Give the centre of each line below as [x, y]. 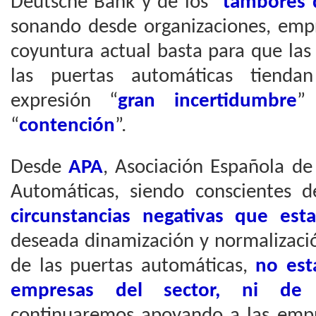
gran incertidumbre [207, 101]
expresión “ [65, 101]
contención [67, 126]
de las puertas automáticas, [133, 266]
